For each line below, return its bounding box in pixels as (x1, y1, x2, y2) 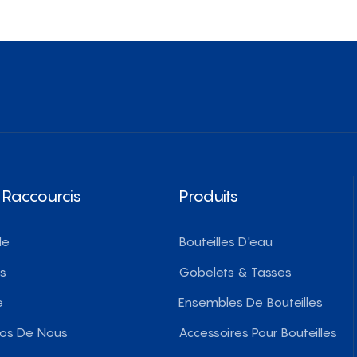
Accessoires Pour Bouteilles (178, 324, 337, 341)
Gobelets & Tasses (178, 264, 292, 280)
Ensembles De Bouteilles (178, 294, 323, 311)
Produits (178, 186, 238, 206)
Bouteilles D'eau (178, 233, 273, 250)
